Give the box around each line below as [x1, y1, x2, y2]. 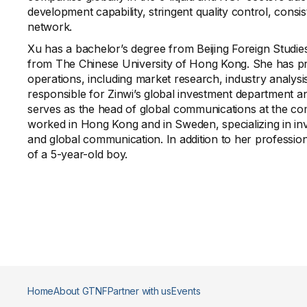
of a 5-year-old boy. [27, 147, 127, 161]
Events [171, 285, 201, 297]
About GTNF [53, 285, 108, 297]
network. [27, 20, 72, 34]
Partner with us [107, 285, 171, 297]
